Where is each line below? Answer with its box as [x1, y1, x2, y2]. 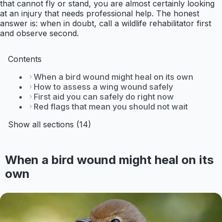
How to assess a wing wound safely [34, 82, 173, 92]
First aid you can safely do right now [34, 92, 174, 102]
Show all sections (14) [8, 119, 91, 130]
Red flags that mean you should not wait [34, 102, 188, 112]
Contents [8, 54, 42, 64]
